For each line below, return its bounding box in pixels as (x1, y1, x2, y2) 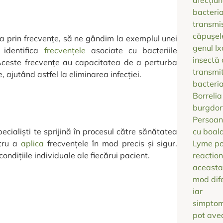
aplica (21, 138, 44, 149)
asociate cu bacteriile (85, 45, 178, 55)
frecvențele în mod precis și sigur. (44, 138, 178, 149)
